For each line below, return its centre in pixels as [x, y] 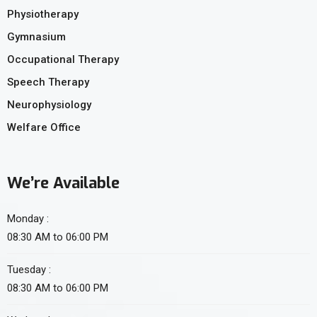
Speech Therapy [48, 82]
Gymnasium [36, 36]
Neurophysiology [49, 104]
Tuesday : [29, 269]
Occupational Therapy [63, 59]
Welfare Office [44, 127]
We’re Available [63, 183]
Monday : [28, 218]
